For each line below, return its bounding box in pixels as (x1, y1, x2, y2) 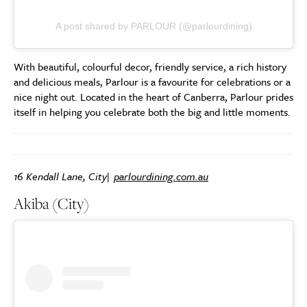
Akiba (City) (14, 193, 89, 215)
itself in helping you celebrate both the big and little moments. (14, 104, 291, 120)
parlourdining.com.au (114, 169, 208, 184)
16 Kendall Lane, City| (14, 169, 114, 184)
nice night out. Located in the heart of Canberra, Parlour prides (14, 89, 293, 105)
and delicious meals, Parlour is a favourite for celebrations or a (14, 74, 291, 90)
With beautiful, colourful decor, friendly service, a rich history (14, 59, 286, 75)
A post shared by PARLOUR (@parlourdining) (55, 21, 252, 32)
